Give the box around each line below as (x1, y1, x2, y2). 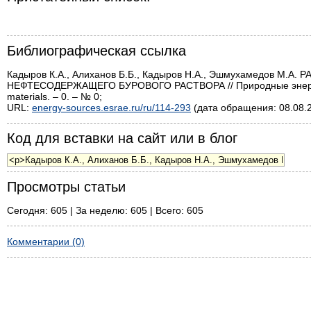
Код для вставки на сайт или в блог (7, 130, 237, 146)
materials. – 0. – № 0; (7, 90, 102, 102)
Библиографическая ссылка (7, 42, 186, 58)
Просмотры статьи (7, 178, 126, 194)
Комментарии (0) (7, 235, 85, 247)
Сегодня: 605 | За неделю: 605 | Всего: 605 (7, 204, 203, 216)
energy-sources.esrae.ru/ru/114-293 (32, 101, 191, 113)
